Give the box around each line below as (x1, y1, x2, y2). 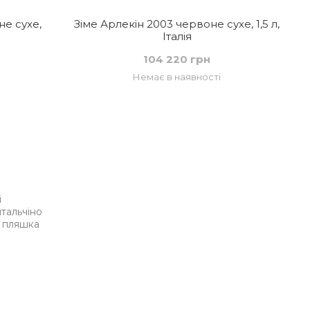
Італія (162, 30, 192, 43)
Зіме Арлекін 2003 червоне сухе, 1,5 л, (74, 17, 280, 30)
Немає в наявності (133, 71, 221, 82)
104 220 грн (143, 53, 211, 66)
